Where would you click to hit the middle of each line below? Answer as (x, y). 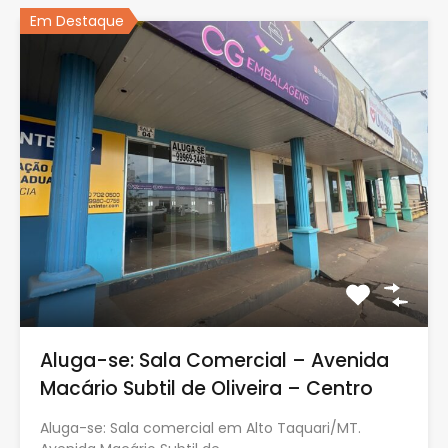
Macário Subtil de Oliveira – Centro (206, 388)
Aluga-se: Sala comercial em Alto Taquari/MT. (200, 427)
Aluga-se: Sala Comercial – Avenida (214, 360)
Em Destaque (77, 20)
